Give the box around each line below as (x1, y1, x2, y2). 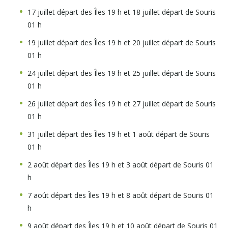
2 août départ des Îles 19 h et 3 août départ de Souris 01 (27, 160, 214, 169)
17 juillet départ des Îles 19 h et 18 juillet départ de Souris (27, 7, 216, 17)
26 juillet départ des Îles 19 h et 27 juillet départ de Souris (27, 99, 216, 108)
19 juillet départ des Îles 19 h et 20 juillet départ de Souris (27, 38, 216, 47)
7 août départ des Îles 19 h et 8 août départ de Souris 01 (27, 190, 214, 200)
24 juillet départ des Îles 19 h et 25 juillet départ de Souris (27, 68, 216, 78)
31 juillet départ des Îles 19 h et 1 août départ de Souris (27, 129, 210, 139)
